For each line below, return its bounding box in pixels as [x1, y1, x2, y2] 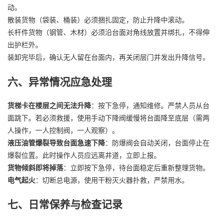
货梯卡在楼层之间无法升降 [7, 100, 91, 111]
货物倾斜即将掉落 [7, 162, 63, 173]
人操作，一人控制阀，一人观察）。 [7, 125, 119, 135]
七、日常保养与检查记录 [7, 196, 122, 212]
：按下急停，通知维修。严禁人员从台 [91, 100, 210, 111]
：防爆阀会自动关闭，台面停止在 [105, 137, 210, 148]
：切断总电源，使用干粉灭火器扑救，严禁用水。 [35, 175, 189, 185]
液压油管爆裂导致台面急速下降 [7, 137, 105, 148]
